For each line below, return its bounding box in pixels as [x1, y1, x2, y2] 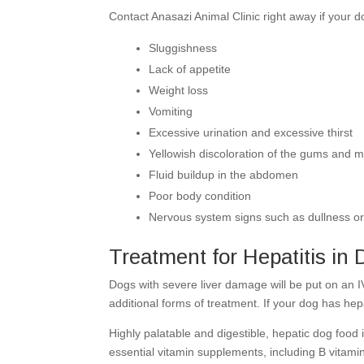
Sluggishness [149, 41, 218, 55]
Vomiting [149, 105, 193, 119]
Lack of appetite [149, 63, 232, 76]
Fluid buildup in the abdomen [149, 168, 299, 182]
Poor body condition [149, 189, 252, 203]
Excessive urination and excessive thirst [149, 126, 353, 140]
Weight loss [149, 84, 209, 97]
